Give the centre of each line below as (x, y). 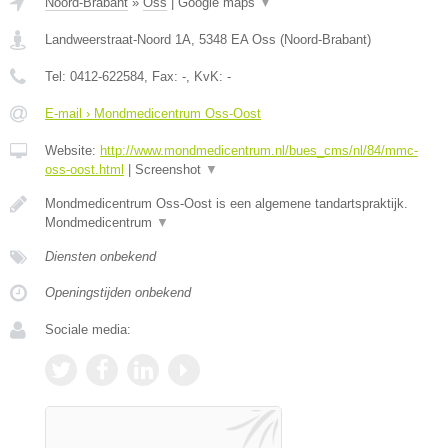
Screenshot (170, 170)
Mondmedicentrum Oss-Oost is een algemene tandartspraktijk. (226, 204)
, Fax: (163, 77)
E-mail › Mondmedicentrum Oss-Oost (153, 114)
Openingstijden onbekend (118, 293)
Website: (72, 151)
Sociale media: (88, 330)
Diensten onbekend (100, 257)
